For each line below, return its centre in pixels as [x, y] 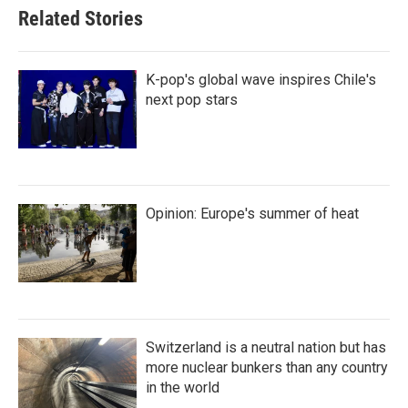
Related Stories [81, 18]
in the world [183, 387]
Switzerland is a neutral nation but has [266, 347]
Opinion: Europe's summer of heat [252, 213]
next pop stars [192, 99]
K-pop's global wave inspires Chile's [261, 79]
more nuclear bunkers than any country [267, 367]
